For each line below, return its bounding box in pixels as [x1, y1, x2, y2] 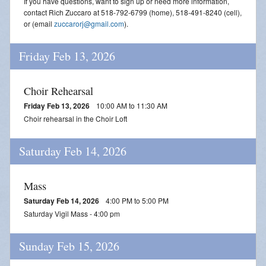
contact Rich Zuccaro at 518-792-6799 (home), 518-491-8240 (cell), [24, 7, 242, 17]
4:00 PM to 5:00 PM [104, 195, 169, 205]
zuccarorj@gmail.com [54, 18, 124, 28]
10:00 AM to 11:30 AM [94, 100, 167, 110]
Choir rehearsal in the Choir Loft [24, 113, 127, 123]
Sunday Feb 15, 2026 [19, 237, 119, 254]
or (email [24, 18, 54, 28]
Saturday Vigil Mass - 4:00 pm [24, 208, 120, 218]
